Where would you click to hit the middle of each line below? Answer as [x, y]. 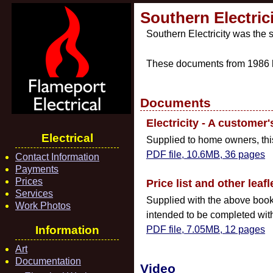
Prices [29, 181]
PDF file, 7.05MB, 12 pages [206, 229]
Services [34, 193]
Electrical [67, 138]
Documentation [48, 261]
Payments [37, 169]
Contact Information [57, 157]
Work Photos [43, 206]
